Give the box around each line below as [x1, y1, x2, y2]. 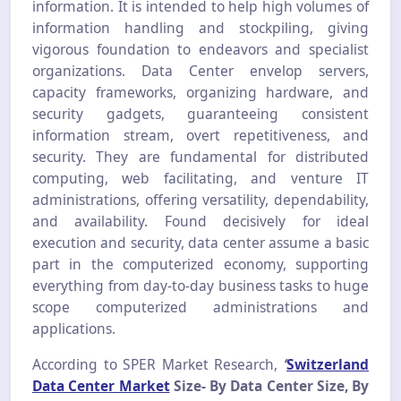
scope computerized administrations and [32, 297, 369, 318]
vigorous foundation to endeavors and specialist [32, 39, 369, 60]
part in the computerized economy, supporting [32, 254, 369, 275]
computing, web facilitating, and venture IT [32, 168, 369, 189]
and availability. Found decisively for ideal [32, 211, 369, 232]
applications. [32, 319, 115, 339]
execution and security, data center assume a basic [32, 233, 369, 253]
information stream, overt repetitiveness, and [32, 125, 369, 146]
